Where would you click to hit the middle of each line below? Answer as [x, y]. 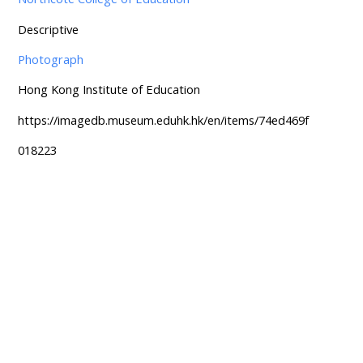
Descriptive [48, 29]
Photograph [50, 59]
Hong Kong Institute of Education [109, 90]
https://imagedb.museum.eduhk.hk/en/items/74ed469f [163, 120]
